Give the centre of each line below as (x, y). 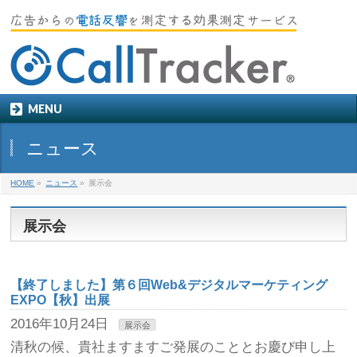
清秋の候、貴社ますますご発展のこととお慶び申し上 (173, 347)
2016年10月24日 (60, 324)
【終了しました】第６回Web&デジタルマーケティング (169, 285)
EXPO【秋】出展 (61, 300)
